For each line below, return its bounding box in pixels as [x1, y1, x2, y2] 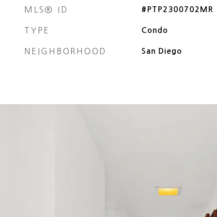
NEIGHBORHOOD [24, 47, 107, 55]
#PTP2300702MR [141, 6, 213, 13]
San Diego [141, 47, 182, 55]
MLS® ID [24, 5, 68, 14]
